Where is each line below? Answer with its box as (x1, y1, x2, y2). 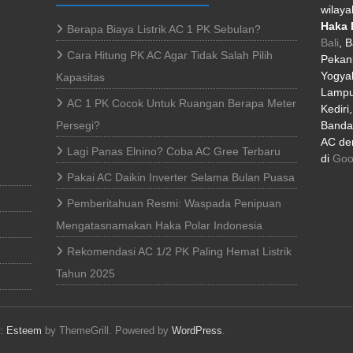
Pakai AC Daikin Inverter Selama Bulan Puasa (67, 170, 295, 184)
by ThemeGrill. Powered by (42, 324, 172, 336)
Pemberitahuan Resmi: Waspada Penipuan (67, 196, 281, 210)
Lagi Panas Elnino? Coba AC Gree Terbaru (67, 144, 281, 158)
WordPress (172, 324, 222, 336)
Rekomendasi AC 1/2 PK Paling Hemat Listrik (67, 244, 292, 258)
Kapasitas (56, 70, 105, 84)
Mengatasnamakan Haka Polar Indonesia (56, 218, 262, 232)
